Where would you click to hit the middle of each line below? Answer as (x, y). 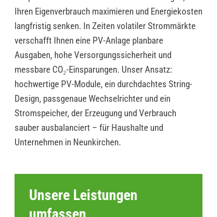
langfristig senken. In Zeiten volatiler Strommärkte (105, 26)
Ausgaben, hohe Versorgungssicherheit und (93, 55)
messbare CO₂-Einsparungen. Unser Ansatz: (93, 70)
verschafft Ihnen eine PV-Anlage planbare (89, 41)
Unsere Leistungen (83, 195)
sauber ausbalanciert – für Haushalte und (89, 128)
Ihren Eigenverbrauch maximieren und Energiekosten (108, 12)
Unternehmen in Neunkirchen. (68, 142)
